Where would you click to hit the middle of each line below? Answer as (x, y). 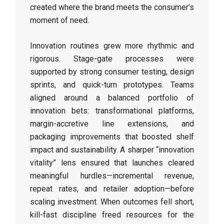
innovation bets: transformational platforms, (112, 111)
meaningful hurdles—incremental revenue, (112, 176)
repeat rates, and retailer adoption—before (112, 189)
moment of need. (59, 20)
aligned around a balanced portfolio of (112, 98)
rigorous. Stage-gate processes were (112, 59)
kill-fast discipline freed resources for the (112, 215)
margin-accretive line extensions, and (112, 124)
